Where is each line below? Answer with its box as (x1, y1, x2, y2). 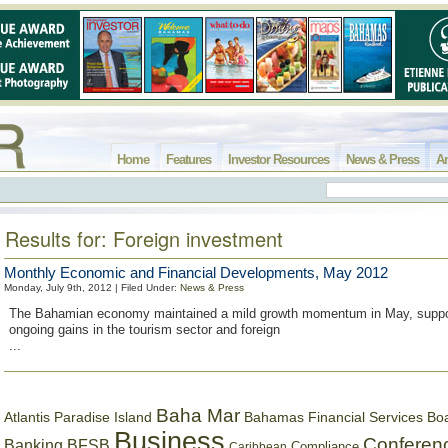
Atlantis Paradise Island (4, 410, 152, 425)
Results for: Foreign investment (5, 224, 283, 253)
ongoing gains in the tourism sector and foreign (9, 322, 280, 337)
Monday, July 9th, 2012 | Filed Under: (4, 282, 180, 293)
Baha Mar (156, 405, 240, 426)
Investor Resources (228, 152, 329, 167)
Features (166, 152, 211, 167)
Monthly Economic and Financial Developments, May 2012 (4, 264, 388, 281)
